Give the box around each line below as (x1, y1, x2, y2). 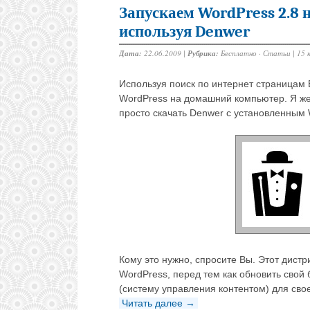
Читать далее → (122, 297, 195, 309)
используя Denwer (119, 22, 250, 42)
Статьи (263, 48, 291, 59)
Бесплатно (221, 48, 257, 59)
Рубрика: (188, 48, 219, 60)
